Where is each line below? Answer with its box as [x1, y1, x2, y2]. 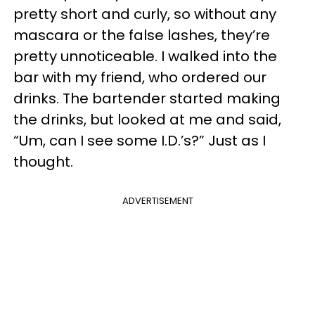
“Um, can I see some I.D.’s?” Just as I [13, 130, 266, 150]
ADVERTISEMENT [122, 193, 193, 207]
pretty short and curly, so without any [13, 4, 276, 24]
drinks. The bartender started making [13, 88, 281, 108]
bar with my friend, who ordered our [13, 67, 266, 87]
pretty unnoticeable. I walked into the [13, 46, 277, 66]
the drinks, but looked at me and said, [13, 109, 281, 129]
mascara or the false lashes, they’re [13, 25, 270, 45]
